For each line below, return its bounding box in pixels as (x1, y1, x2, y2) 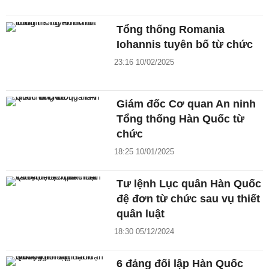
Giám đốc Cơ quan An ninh (116, 97, 256, 110)
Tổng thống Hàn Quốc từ (116, 112, 245, 125)
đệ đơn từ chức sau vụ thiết (116, 192, 261, 205)
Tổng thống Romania (116, 23, 225, 35)
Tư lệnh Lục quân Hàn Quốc (116, 177, 262, 190)
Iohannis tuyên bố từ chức (116, 38, 253, 50)
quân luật (116, 207, 165, 220)
